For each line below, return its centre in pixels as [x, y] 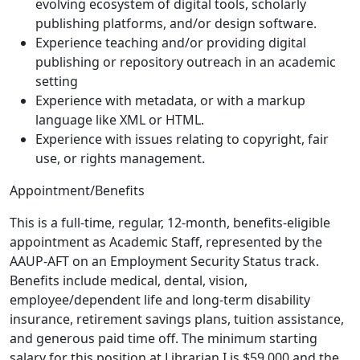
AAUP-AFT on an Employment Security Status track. [164, 262]
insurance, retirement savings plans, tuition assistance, [177, 319]
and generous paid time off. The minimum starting [164, 339]
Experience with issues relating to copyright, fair [182, 139]
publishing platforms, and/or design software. [176, 24]
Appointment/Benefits [77, 191]
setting [57, 82]
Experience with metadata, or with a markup [170, 101]
